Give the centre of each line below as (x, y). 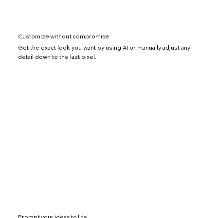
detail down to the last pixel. (57, 57)
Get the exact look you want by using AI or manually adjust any (104, 47)
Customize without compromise (63, 36)
